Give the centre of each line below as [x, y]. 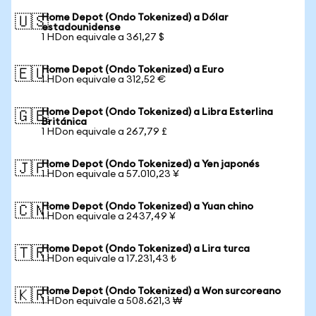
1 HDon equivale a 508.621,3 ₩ [112, 301]
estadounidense [81, 28]
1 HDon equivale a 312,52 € [104, 80]
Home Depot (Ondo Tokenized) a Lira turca [146, 249]
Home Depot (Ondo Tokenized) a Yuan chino [147, 207]
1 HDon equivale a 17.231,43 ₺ [109, 259]
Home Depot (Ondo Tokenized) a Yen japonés [151, 164]
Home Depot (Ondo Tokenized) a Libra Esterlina [157, 112]
